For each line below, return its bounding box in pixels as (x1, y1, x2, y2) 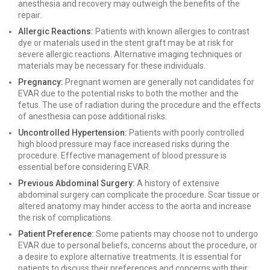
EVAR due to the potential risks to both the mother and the (18, 89, 239, 98)
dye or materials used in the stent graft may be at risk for (18, 38, 234, 48)
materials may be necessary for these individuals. (18, 61, 206, 71)
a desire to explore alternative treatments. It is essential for (18, 252, 242, 262)
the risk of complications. (18, 213, 113, 222)
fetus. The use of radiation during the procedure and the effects (18, 100, 261, 110)
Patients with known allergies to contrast (93, 27, 250, 36)
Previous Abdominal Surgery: (18, 178, 135, 188)
